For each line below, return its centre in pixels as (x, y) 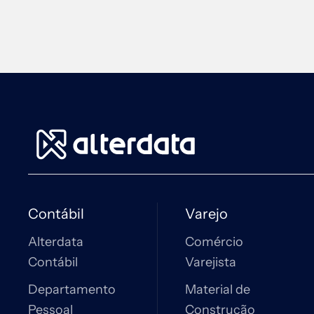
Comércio (214, 242)
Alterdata (56, 242)
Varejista (211, 262)
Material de (218, 289)
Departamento (72, 289)
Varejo (206, 214)
